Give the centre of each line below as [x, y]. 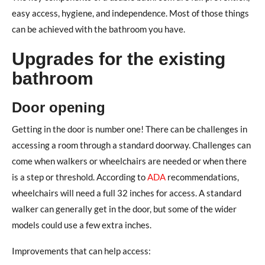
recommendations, [202, 177]
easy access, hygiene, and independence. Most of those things [130, 13]
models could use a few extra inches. [82, 224]
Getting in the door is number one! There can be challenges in [130, 129]
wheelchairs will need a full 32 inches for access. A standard [127, 193]
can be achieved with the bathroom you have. [98, 29]
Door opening [59, 107]
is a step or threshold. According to [80, 177]
